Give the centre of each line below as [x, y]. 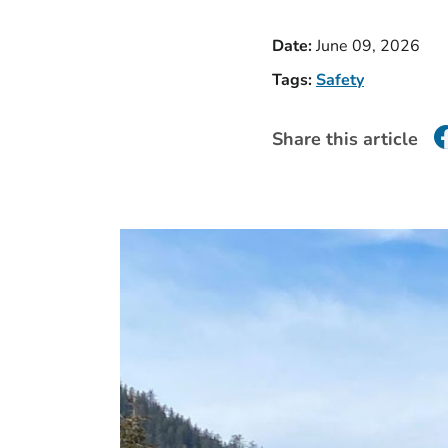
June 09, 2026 [370, 46]
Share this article [345, 139]
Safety [340, 80]
